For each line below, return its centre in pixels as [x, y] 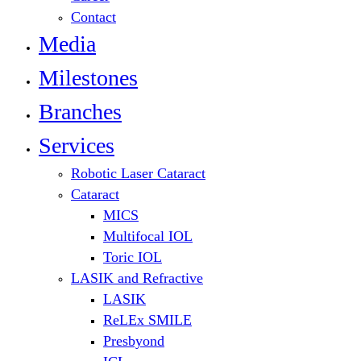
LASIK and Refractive [137, 278]
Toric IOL [133, 257]
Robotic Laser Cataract [138, 174]
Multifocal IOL [148, 237]
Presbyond [134, 341]
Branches [80, 112]
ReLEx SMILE [147, 320]
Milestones [88, 78]
